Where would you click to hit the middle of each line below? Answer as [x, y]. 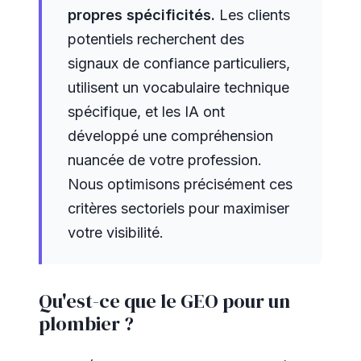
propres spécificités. [141, 15]
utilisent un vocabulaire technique [178, 87]
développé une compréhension [170, 136]
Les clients [253, 15]
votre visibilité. [116, 232]
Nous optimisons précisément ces [180, 184]
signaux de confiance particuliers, [179, 63]
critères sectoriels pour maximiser [178, 208]
